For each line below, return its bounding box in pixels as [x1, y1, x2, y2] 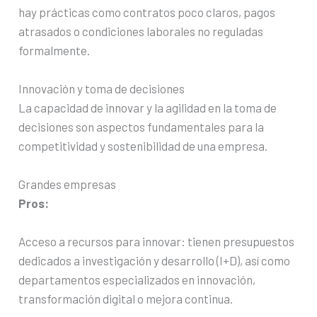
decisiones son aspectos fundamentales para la [18, 120, 265, 134]
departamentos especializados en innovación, [18, 272, 256, 287]
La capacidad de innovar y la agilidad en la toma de [18, 100, 277, 115]
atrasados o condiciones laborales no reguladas [18, 23, 264, 38]
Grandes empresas [18, 177, 117, 192]
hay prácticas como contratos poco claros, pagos [18, 4, 276, 19]
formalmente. [18, 42, 91, 57]
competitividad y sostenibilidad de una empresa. [18, 139, 268, 154]
